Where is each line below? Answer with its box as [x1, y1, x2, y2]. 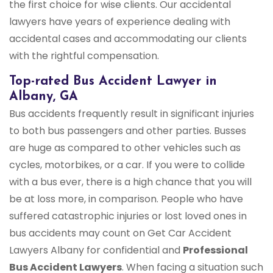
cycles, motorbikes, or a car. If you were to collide [9, 158, 245, 172]
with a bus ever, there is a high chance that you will [9, 175, 252, 190]
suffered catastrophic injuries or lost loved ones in [9, 209, 247, 224]
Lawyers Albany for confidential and [9, 243, 183, 258]
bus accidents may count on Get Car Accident [9, 226, 232, 241]
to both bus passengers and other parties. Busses [9, 124, 246, 138]
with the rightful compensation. [9, 49, 159, 63]
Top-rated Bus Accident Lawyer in [9, 75, 217, 88]
